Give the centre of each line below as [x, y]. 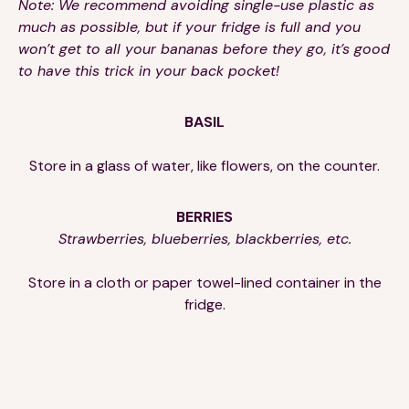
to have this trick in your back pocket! [149, 70]
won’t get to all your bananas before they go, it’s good [204, 48]
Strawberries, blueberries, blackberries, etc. [204, 238]
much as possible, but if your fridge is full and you [189, 26]
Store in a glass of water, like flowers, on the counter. [204, 165]
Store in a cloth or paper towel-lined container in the [204, 282]
